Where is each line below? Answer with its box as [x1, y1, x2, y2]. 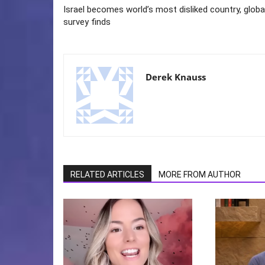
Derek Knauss [146, 71, 206, 83]
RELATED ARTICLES [70, 170, 144, 180]
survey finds [63, 17, 111, 28]
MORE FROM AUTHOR [159, 170, 241, 180]
